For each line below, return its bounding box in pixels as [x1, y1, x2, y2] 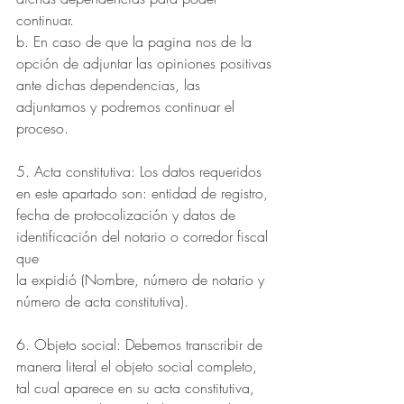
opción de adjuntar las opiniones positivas [16, 53, 271, 73]
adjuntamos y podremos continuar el [16, 96, 239, 116]
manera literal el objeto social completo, [16, 356, 257, 376]
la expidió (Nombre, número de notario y [16, 270, 269, 289]
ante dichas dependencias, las [16, 75, 205, 95]
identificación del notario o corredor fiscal [16, 226, 272, 246]
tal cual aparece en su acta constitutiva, [16, 378, 259, 398]
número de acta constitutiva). [16, 291, 188, 311]
